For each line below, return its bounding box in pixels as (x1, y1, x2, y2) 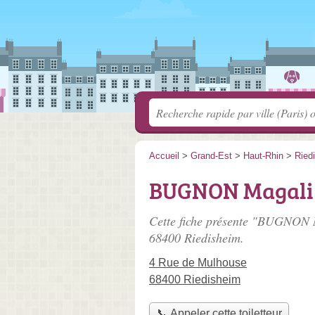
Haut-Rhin (243, 150, 283, 161)
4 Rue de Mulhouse (149, 257, 247, 269)
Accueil (149, 150, 179, 161)
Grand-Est (191, 150, 232, 161)
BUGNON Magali (149, 175, 313, 206)
